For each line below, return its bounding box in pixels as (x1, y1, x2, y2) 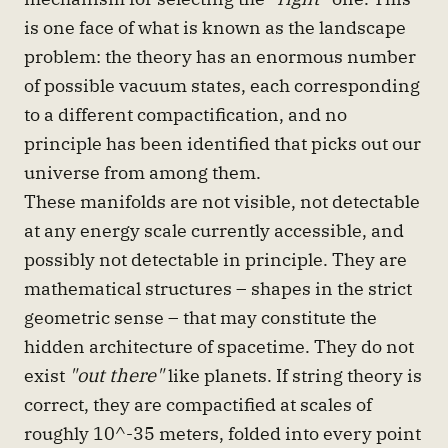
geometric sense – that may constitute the (24, 305, 377, 330)
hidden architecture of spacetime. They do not (24, 334, 414, 359)
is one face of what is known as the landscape (24, 15, 406, 40)
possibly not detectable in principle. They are (24, 247, 407, 272)
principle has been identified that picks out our (24, 131, 421, 156)
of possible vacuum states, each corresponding (24, 73, 420, 98)
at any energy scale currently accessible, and (24, 218, 404, 243)
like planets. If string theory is (164, 363, 422, 388)
